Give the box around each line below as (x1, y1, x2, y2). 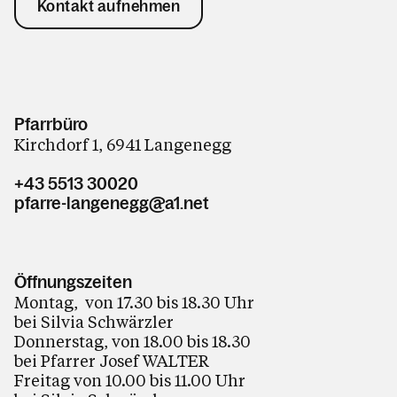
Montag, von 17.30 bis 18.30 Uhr (14, 292, 254, 313)
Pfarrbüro (14, 114, 88, 134)
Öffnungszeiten (14, 272, 132, 292)
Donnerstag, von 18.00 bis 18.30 (14, 331, 251, 352)
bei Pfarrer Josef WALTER (14, 350, 209, 371)
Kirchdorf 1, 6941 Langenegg (14, 134, 231, 155)
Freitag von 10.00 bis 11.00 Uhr (14, 370, 245, 391)
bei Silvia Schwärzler (14, 311, 174, 332)
